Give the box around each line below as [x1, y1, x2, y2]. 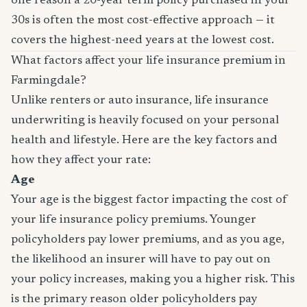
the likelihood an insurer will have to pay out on [11, 254, 271, 266]
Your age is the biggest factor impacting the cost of [11, 194, 288, 206]
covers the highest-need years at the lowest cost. [11, 34, 274, 47]
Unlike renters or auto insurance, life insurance [11, 95, 269, 107]
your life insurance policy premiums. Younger [11, 214, 256, 226]
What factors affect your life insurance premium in [11, 55, 286, 67]
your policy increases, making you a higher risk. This [11, 273, 295, 286]
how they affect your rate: [11, 154, 151, 167]
